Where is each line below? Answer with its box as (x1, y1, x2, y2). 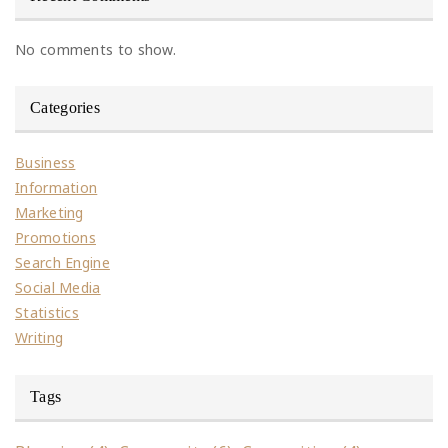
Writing (15, 328, 64, 348)
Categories (30, 99, 100, 117)
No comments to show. (15, 40, 176, 60)
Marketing (15, 203, 84, 223)
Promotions (15, 228, 96, 248)
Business (15, 153, 76, 173)
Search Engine (15, 253, 110, 273)
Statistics (15, 303, 79, 323)
